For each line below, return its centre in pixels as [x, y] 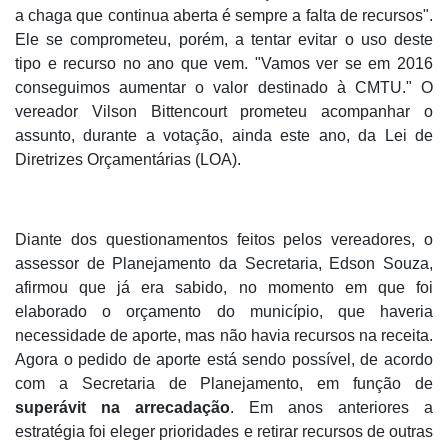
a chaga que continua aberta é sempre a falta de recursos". [224, 16]
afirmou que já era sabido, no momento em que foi [224, 288]
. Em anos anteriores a [331, 408]
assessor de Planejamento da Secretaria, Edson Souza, [224, 264]
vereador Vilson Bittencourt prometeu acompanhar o [224, 112]
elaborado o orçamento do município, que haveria [224, 312]
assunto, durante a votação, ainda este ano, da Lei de [224, 136]
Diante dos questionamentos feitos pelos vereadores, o [224, 240]
